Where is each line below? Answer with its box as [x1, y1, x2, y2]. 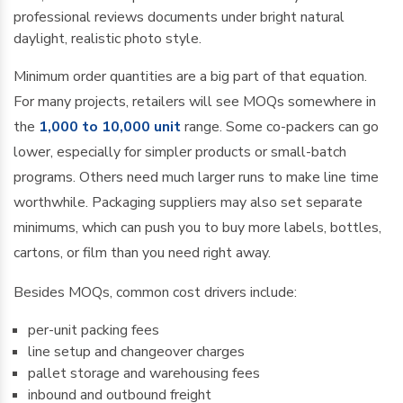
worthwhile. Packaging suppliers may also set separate [13, 193, 363, 212]
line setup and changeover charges [28, 342, 245, 362]
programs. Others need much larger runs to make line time [13, 167, 379, 187]
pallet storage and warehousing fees [28, 363, 260, 383]
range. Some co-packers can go [181, 117, 379, 137]
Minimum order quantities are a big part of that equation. [13, 67, 367, 86]
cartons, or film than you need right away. [13, 243, 271, 263]
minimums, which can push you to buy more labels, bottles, [13, 218, 381, 237]
